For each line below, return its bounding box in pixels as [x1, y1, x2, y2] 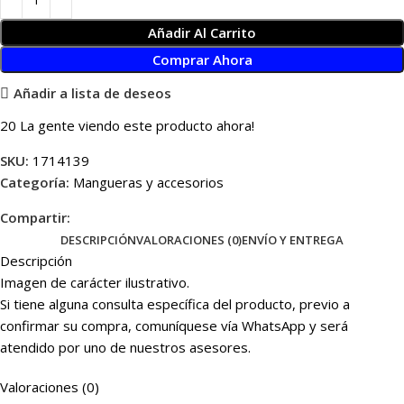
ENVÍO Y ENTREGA [242, 231, 344, 248]
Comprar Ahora [151, 50, 252, 69]
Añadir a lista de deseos [13, 84, 171, 103]
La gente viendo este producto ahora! [20, 115, 254, 134]
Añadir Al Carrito [148, 23, 256, 41]
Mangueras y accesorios [73, 172, 224, 191]
